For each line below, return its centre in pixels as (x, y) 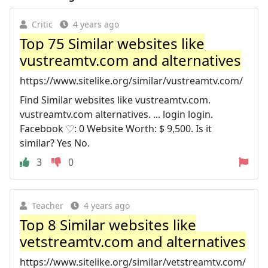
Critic (42, 24)
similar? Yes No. (55, 143)
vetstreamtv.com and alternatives (133, 241)
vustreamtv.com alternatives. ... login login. (116, 114)
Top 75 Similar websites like (112, 43)
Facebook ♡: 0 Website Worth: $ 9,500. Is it (116, 129)
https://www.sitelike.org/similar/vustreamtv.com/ (131, 81)
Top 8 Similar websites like (108, 225)
